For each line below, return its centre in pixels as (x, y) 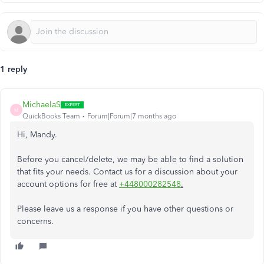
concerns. (35, 221)
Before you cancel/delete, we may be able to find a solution (130, 159)
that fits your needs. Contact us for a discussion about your (127, 172)
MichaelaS (42, 105)
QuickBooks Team (51, 116)
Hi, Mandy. (37, 135)
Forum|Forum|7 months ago (132, 116)
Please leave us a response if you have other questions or (125, 209)
